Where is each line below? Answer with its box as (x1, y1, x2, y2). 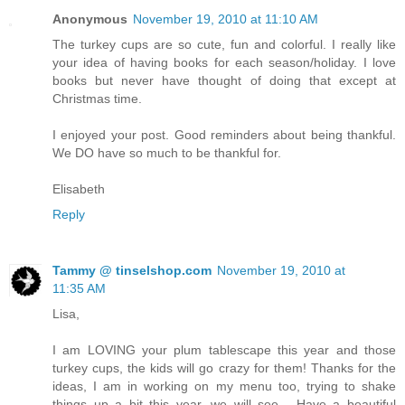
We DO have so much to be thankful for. (52, 145, 281, 160)
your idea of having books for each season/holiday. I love (52, 54, 396, 70)
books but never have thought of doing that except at (52, 72, 396, 88)
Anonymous (52, 11, 127, 26)
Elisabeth (52, 181, 105, 196)
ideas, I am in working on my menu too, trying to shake (52, 378, 396, 393)
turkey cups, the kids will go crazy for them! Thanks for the (52, 360, 396, 375)
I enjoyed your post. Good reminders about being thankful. (52, 127, 396, 142)
